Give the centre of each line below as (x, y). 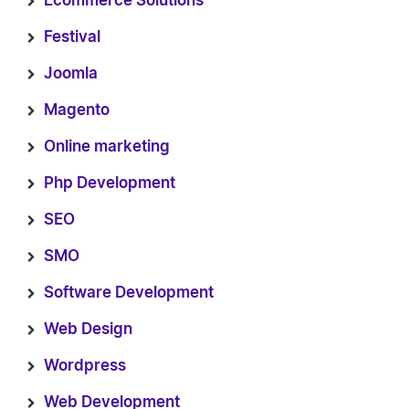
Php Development (110, 183)
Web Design (88, 329)
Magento (77, 110)
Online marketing (107, 147)
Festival (72, 37)
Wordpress (85, 366)
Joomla (71, 73)
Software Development (129, 293)
